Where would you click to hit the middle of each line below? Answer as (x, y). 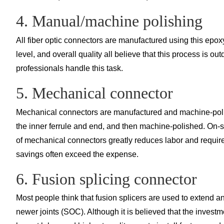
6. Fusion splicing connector (106, 179)
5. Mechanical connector (94, 93)
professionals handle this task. (69, 68)
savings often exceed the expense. (77, 154)
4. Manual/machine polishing (109, 21)
